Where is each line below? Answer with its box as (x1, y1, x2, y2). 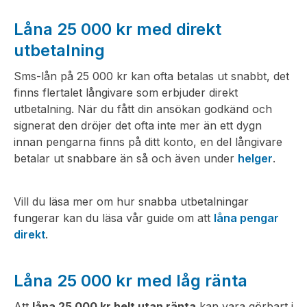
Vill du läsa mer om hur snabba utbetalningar (14, 195, 249, 209)
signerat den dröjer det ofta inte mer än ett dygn (14, 119, 262, 133)
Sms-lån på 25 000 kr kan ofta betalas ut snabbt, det (14, 69, 289, 84)
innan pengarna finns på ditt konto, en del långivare (14, 135, 282, 149)
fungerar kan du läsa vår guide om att (14, 211, 214, 225)
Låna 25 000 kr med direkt (14, 19, 221, 40)
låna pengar (214, 211, 279, 225)
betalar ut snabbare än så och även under (14, 151, 238, 166)
